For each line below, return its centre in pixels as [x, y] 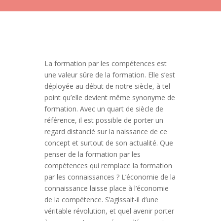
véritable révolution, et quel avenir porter [109, 211]
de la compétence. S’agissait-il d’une [101, 200]
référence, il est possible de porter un [104, 120]
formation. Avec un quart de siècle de [104, 109]
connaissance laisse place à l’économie [106, 188]
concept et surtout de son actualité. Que [109, 143]
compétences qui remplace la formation [108, 166]
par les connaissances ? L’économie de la [110, 177]
